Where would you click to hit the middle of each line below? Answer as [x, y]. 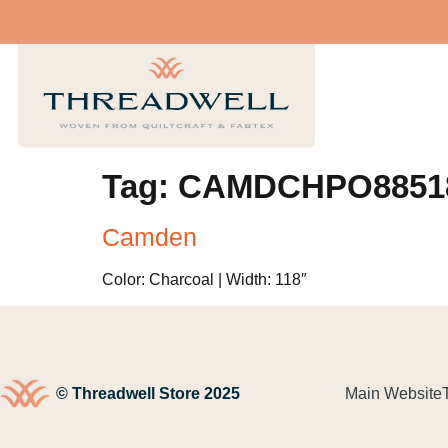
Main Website [393, 393]
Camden [149, 237]
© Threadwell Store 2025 [147, 393]
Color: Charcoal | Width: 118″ [204, 279]
